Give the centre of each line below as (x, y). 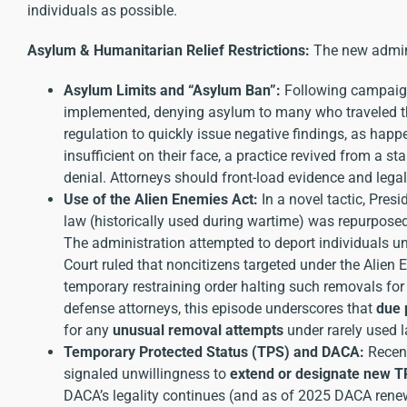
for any (88, 330)
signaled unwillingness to (147, 373)
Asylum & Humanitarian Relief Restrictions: (169, 50)
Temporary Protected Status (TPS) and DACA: (214, 352)
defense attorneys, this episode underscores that (220, 308)
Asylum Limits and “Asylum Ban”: (172, 90)
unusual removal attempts (198, 330)
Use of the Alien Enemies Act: (161, 199)
